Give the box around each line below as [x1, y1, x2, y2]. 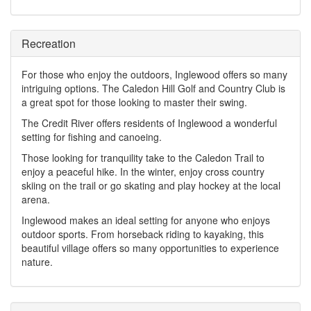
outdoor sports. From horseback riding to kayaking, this [22, 227, 264, 241]
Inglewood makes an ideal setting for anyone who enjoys [22, 213, 270, 227]
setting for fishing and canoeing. [22, 130, 162, 144]
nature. [22, 255, 53, 269]
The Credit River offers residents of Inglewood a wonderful [22, 116, 277, 130]
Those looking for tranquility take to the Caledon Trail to [22, 151, 264, 165]
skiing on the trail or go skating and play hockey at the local [22, 178, 280, 192]
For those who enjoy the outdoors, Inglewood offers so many [22, 67, 287, 81]
